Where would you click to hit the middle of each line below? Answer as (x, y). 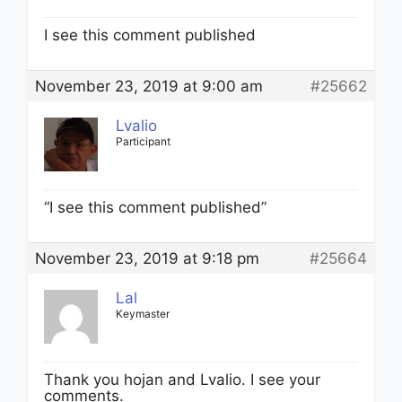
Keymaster (143, 314)
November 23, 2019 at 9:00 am (149, 86)
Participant (143, 141)
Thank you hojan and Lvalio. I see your (182, 380)
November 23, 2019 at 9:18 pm (147, 258)
